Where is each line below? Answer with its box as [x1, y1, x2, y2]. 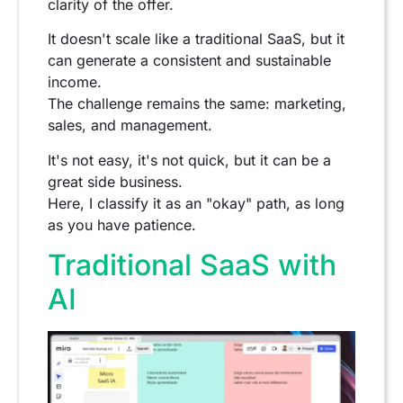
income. [48, 73, 102, 92]
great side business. [48, 172, 183, 191]
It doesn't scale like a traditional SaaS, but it [48, 30, 345, 49]
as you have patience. [48, 215, 196, 234]
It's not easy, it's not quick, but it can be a [48, 150, 331, 169]
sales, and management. [48, 116, 212, 135]
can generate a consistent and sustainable [48, 51, 331, 70]
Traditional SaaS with [48, 247, 336, 283]
